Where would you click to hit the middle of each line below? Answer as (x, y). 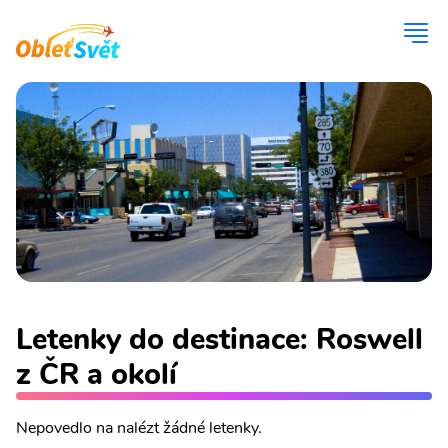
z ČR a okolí (96, 374)
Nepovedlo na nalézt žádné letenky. (139, 428)
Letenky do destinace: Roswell (219, 339)
